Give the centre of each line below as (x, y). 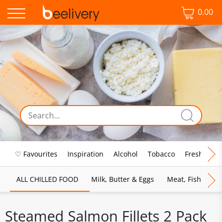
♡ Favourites (36, 154)
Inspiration (85, 154)
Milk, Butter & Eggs (123, 179)
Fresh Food (203, 154)
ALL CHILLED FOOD (47, 179)
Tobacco (161, 154)
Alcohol (126, 154)
